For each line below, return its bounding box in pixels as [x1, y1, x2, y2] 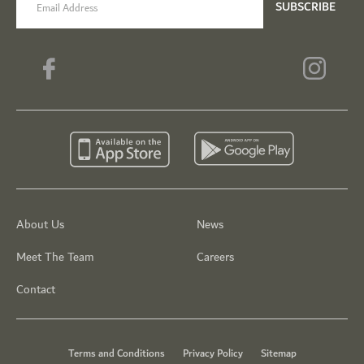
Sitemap [260, 344, 297, 362]
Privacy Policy [182, 344, 243, 362]
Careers [197, 246, 234, 267]
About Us [16, 214, 64, 235]
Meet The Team [16, 246, 94, 267]
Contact [16, 279, 55, 300]
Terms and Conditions [67, 344, 165, 362]
